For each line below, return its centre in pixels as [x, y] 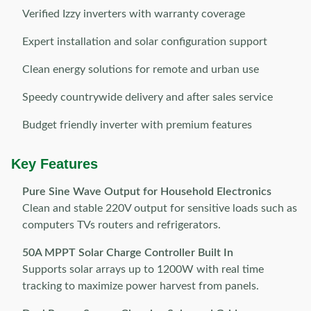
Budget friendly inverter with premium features [137, 125]
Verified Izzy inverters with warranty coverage [134, 14]
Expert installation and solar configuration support [145, 42]
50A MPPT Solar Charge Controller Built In [128, 253]
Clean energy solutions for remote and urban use [141, 69]
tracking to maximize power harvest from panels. [141, 286]
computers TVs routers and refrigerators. [121, 225]
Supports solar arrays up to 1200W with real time [143, 269]
